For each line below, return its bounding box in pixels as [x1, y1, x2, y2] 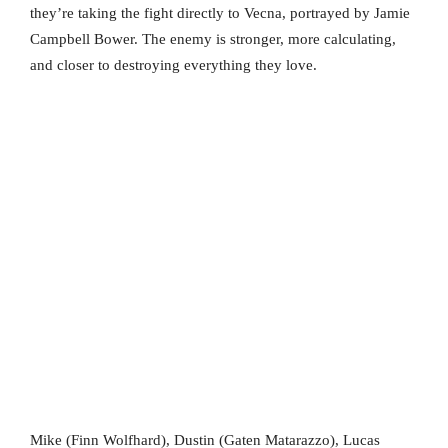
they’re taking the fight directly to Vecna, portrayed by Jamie [30, 5, 410, 22]
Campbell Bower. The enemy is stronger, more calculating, [30, 31, 396, 48]
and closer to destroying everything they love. [30, 57, 317, 74]
